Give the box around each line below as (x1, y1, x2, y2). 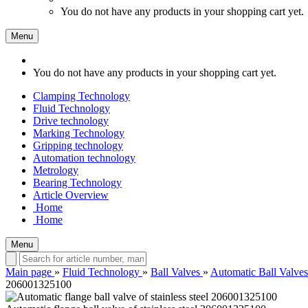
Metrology (33, 164, 78, 176)
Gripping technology (33, 140, 123, 151)
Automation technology (33, 152, 135, 164)
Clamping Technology (33, 90, 130, 102)
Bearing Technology (33, 177, 122, 188)
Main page (5, 266, 52, 278)
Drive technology (33, 115, 109, 126)
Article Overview (33, 189, 109, 201)
